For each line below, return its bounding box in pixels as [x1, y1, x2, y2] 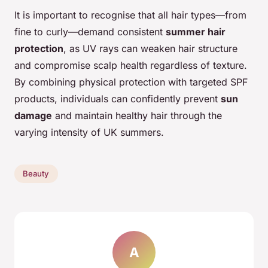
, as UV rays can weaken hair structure [63, 42, 237, 54]
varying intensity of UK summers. [14, 126, 164, 138]
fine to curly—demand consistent [14, 25, 166, 38]
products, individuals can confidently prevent [14, 92, 221, 105]
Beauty [23, 169, 50, 179]
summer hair [166, 25, 226, 38]
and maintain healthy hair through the [52, 109, 222, 121]
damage [14, 109, 52, 121]
